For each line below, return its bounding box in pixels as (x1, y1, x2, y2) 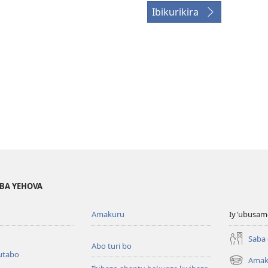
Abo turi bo (92, 240, 132, 252)
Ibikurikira (152, 5, 199, 19)
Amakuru (92, 209, 125, 220)
